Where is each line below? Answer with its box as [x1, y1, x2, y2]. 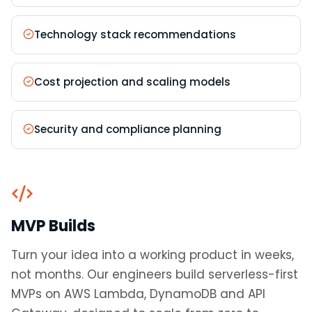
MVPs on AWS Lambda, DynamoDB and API [11, 286, 265, 302]
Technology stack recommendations [34, 27, 236, 42]
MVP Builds [11, 215, 95, 237]
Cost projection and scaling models [34, 75, 231, 89]
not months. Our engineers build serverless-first [11, 266, 298, 283]
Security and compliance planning [34, 122, 221, 136]
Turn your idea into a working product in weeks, [11, 247, 294, 263]
